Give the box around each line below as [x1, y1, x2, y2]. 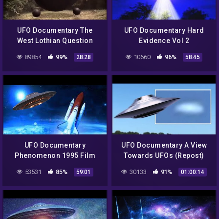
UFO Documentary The [17, 26, 93, 34]
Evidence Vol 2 [139, 36, 189, 44]
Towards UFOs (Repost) [124, 151, 204, 159]
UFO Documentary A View [121, 141, 207, 149]
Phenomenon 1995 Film [15, 151, 95, 159]
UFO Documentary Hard [124, 26, 204, 34]
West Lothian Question [17, 36, 93, 44]
